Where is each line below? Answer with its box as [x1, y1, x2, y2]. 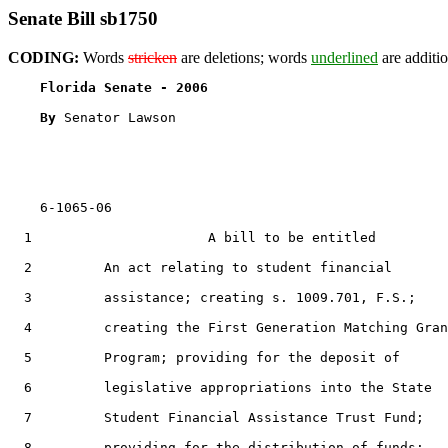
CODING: [8, 48, 79, 66]
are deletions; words [177, 48, 311, 66]
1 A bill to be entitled [8, 229, 376, 245]
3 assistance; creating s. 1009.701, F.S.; [8, 289, 416, 305]
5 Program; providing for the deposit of [8, 349, 400, 365]
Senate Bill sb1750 [8, 8, 158, 29]
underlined [311, 48, 378, 66]
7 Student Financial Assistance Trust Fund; [8, 409, 424, 425]
